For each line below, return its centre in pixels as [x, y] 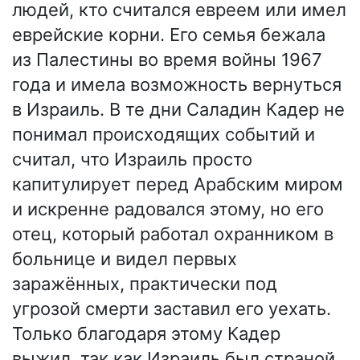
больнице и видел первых [125, 259]
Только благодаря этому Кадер [146, 334]
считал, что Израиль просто [132, 160]
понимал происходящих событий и [164, 135]
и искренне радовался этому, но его [168, 209]
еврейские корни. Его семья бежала [169, 35]
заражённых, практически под [145, 284]
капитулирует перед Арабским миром [178, 184]
